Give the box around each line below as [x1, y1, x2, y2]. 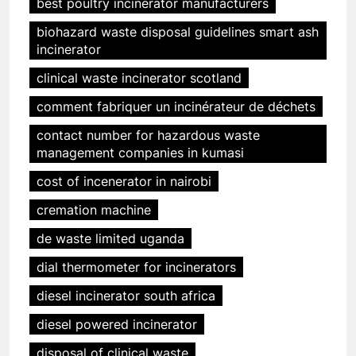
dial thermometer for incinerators [37, 259, 236, 276]
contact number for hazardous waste [37, 127, 260, 144]
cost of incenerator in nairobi [37, 173, 211, 190]
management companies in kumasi [37, 145, 244, 161]
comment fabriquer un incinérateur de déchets [37, 99, 315, 115]
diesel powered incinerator [37, 316, 197, 333]
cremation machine [37, 202, 151, 219]
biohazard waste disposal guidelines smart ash [37, 24, 319, 41]
